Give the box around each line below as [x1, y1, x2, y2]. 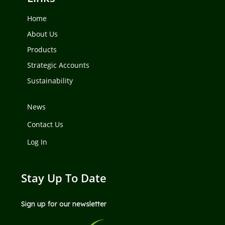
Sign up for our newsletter [21, 199, 106, 209]
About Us [27, 29, 58, 39]
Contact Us [27, 120, 63, 130]
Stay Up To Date [21, 170, 106, 186]
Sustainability [27, 76, 73, 86]
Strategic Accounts [27, 60, 89, 70]
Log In [27, 137, 47, 147]
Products [27, 45, 57, 55]
